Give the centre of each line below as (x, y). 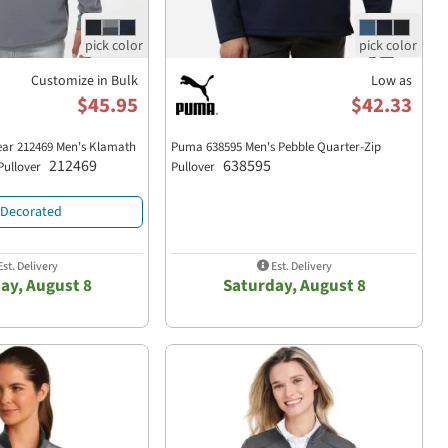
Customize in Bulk (84, 80)
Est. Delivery (300, 267)
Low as (391, 80)
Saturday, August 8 (294, 286)
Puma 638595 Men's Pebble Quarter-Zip (276, 146)
